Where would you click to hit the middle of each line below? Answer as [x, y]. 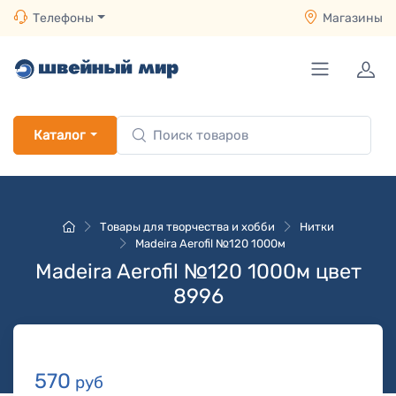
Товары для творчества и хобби [187, 227]
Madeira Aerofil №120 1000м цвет [198, 271]
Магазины [353, 18]
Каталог [59, 135]
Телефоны [63, 18]
